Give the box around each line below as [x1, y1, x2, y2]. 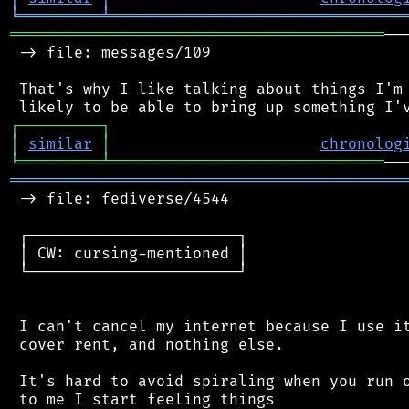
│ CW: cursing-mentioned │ [10, 244, 247, 263]
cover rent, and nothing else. [10, 335, 284, 354]
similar [28, 134, 92, 153]
